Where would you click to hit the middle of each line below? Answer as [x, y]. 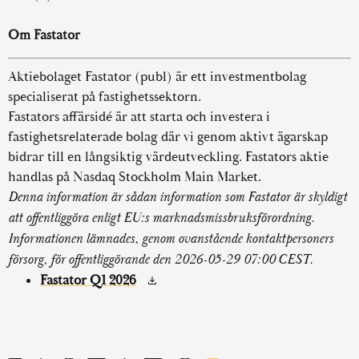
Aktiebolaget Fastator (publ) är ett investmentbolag [157, 76]
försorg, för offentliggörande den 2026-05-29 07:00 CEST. [160, 259]
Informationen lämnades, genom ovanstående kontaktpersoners [171, 238]
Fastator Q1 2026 [88, 280]
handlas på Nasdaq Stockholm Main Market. [135, 176]
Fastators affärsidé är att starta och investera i [139, 116]
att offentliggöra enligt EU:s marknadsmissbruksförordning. [161, 218]
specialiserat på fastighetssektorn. [105, 96]
